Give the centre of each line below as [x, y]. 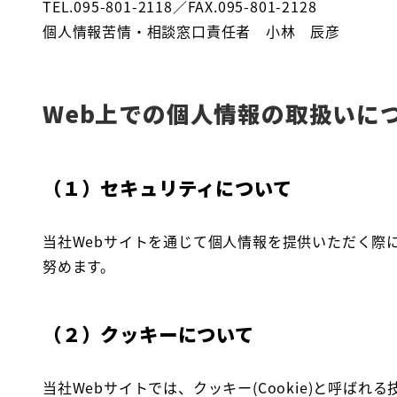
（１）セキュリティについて [167, 187]
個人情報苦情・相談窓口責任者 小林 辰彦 [191, 31]
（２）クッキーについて [148, 333]
